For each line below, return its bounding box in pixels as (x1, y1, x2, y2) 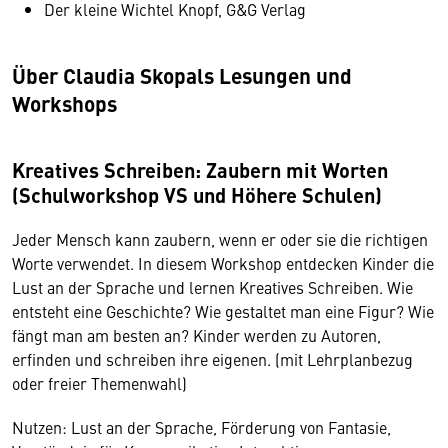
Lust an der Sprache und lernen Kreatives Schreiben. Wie (12, 276, 413, 299)
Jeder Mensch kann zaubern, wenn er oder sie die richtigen (12, 228, 428, 251)
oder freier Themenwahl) (12, 372, 187, 395)
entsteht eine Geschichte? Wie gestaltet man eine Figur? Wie (12, 300, 434, 323)
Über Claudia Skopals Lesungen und (12, 60, 352, 91)
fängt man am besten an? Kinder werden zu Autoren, (12, 324, 381, 347)
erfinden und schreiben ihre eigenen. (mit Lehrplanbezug (12, 348, 413, 371)
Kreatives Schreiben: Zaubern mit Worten (12, 155, 388, 185)
